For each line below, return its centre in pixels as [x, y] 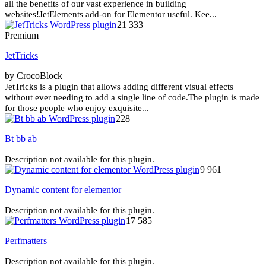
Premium [22, 35]
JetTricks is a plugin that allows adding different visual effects [119, 86]
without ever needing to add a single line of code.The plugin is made [132, 97]
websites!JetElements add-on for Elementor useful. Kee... [111, 14]
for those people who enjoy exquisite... [77, 108]
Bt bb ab [21, 138]
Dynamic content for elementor [63, 189]
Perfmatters [26, 240]
